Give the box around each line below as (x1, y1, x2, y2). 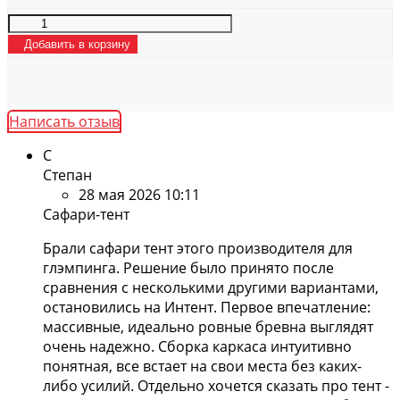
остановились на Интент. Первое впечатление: (43, 296, 371, 317)
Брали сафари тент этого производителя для (43, 237, 353, 258)
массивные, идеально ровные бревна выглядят (43, 316, 373, 337)
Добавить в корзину (24, 37, 130, 51)
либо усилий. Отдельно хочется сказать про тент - (43, 375, 389, 396)
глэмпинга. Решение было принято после (43, 257, 334, 278)
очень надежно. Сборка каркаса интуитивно (43, 336, 352, 356)
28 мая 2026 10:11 (79, 184, 200, 204)
